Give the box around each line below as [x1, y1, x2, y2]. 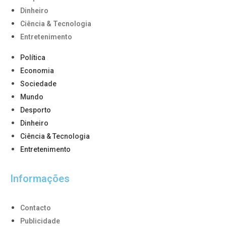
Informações [10, 173, 70, 185]
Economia [20, 67, 54, 75]
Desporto [20, 106, 51, 115]
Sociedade [20, 80, 56, 88]
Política [20, 53, 45, 62]
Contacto [20, 204, 51, 212]
